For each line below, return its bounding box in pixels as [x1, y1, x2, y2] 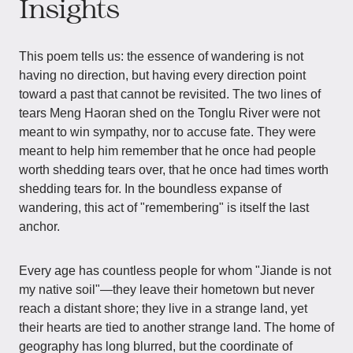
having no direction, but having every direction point [19, 69, 306, 82]
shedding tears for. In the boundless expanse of [19, 182, 281, 195]
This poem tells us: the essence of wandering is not [19, 50, 303, 63]
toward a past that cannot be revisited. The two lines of [19, 87, 321, 101]
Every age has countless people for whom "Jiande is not [19, 264, 331, 277]
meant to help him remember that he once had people [19, 144, 316, 158]
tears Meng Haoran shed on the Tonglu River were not [19, 106, 320, 120]
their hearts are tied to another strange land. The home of [19, 321, 334, 334]
